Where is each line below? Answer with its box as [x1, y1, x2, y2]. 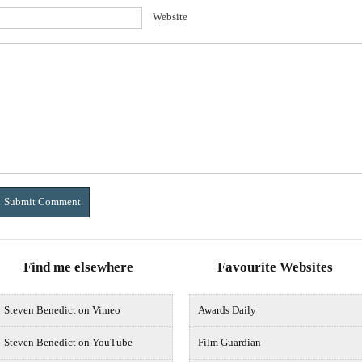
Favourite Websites [217, 259, 333, 276]
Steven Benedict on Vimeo [4, 305, 120, 317]
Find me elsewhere [23, 259, 133, 276]
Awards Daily [198, 305, 256, 317]
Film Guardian [198, 337, 261, 349]
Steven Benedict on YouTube [4, 337, 133, 349]
